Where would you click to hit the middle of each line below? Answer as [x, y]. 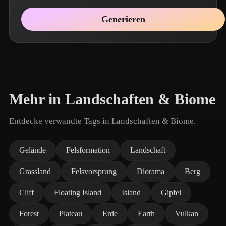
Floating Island [78, 192]
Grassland [35, 171]
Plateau [71, 214]
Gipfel [171, 192]
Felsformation [88, 150]
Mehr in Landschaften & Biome [112, 99]
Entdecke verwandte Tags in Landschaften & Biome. [102, 121]
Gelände [33, 150]
